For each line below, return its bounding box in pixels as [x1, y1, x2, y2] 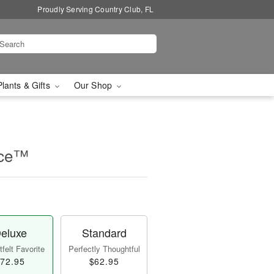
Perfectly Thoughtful [68, 243, 140, 254]
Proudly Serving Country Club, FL [37, 4, 154, 14]
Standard [81, 224, 127, 240]
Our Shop [73, 79, 115, 91]
